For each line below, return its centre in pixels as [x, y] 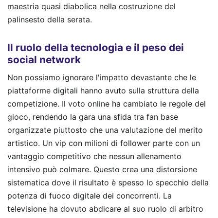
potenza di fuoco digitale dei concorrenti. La [90, 195]
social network [44, 60]
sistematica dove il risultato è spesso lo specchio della [108, 182]
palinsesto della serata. [50, 19]
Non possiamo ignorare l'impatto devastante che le [102, 77]
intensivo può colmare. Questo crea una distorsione [102, 169]
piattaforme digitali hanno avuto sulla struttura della [103, 90]
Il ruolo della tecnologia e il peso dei [96, 48]
